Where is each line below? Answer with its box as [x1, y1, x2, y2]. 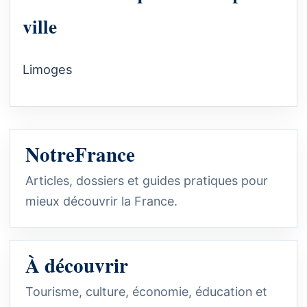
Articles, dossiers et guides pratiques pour [25, 173, 268, 188]
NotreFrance [25, 139, 135, 169]
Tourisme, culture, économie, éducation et [25, 284, 267, 299]
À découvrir [25, 250, 128, 280]
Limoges [23, 62, 73, 77]
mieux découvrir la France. [25, 193, 177, 208]
